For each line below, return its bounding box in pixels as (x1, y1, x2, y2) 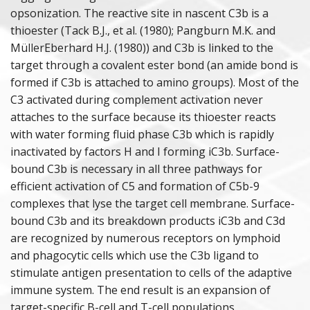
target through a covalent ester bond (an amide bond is (10, 57, 298, 73)
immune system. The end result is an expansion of (10, 282, 271, 298)
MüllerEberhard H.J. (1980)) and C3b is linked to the (10, 40, 273, 56)
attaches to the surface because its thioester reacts (10, 109, 276, 125)
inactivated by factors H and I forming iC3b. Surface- (10, 144, 280, 160)
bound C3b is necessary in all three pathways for (10, 161, 262, 177)
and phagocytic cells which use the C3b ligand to (10, 248, 259, 264)
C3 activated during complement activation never (10, 92, 263, 108)
